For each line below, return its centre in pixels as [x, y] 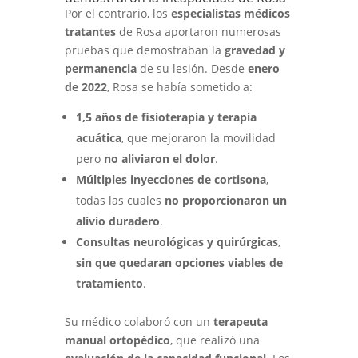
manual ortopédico [117, 340]
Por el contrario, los [117, 13]
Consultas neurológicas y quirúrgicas [177, 242]
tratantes [90, 32]
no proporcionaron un [225, 200]
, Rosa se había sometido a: [179, 87]
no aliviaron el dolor [159, 159]
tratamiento [109, 283]
